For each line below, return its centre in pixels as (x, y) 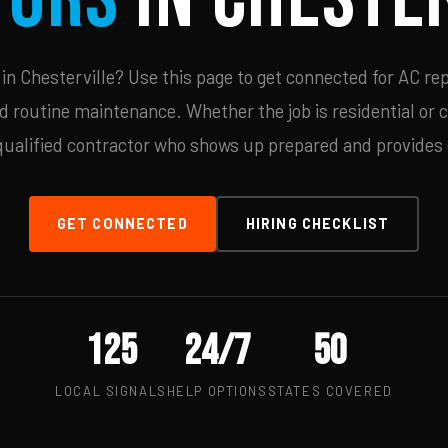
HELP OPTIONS (217, 391)
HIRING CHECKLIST (317, 223)
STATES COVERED (330, 391)
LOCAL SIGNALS (111, 391)
